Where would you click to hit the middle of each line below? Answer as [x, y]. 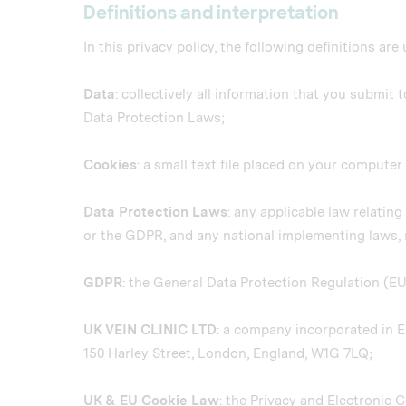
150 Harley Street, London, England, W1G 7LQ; [228, 353]
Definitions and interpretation [211, 13]
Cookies [110, 165]
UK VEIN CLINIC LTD [150, 330]
